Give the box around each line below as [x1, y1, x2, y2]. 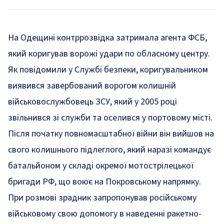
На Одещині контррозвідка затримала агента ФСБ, [8, 31, 207, 44]
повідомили [19, 63, 66, 76]
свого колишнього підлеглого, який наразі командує [8, 143, 211, 156]
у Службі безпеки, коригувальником [66, 63, 208, 76]
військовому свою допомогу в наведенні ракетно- [8, 207, 201, 220]
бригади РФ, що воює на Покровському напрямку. [8, 175, 201, 188]
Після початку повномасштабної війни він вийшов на [8, 127, 214, 140]
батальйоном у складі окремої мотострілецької [8, 159, 193, 172]
